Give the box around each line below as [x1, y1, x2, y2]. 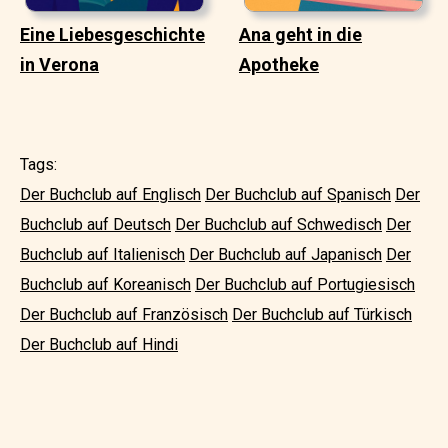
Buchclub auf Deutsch [20, 214, 171, 234]
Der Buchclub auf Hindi [20, 334, 178, 354]
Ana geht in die [239, 23, 362, 45]
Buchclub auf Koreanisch [20, 274, 191, 294]
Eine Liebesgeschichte [20, 23, 205, 45]
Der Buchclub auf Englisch [20, 184, 201, 204]
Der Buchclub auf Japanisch [189, 244, 382, 264]
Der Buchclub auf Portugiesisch [195, 274, 415, 294]
